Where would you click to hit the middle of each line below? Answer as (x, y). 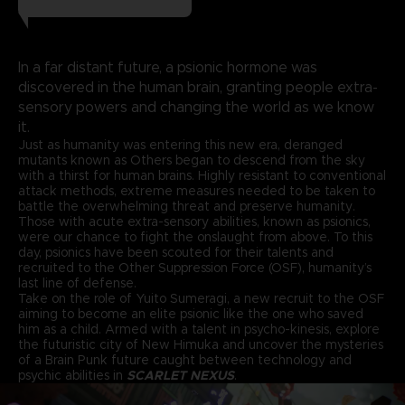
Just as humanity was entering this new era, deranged (180, 145)
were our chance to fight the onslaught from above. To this (195, 237)
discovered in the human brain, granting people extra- (198, 88)
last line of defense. (77, 283)
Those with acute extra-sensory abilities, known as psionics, (194, 222)
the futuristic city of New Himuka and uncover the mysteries (200, 345)
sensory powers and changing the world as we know (196, 108)
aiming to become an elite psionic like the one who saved (190, 314)
